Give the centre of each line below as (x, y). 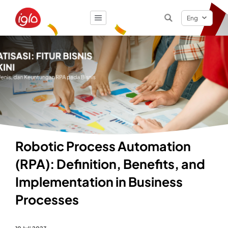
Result (25, 48)
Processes (47, 199)
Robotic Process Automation (103, 146)
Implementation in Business (99, 182)
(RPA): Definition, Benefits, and (110, 164)
